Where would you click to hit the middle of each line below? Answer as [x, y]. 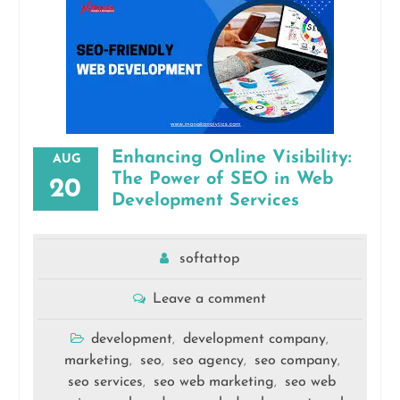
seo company [296, 361]
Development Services [205, 201]
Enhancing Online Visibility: [231, 158]
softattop [210, 259]
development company [255, 340]
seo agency [208, 361]
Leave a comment [210, 300]
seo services [106, 383]
